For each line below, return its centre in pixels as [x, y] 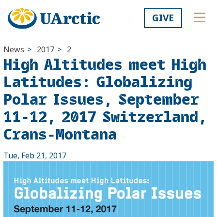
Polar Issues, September [101, 99]
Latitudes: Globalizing [98, 81]
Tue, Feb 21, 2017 [35, 156]
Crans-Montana [60, 134]
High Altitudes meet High [105, 64]
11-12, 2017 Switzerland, [105, 116]
